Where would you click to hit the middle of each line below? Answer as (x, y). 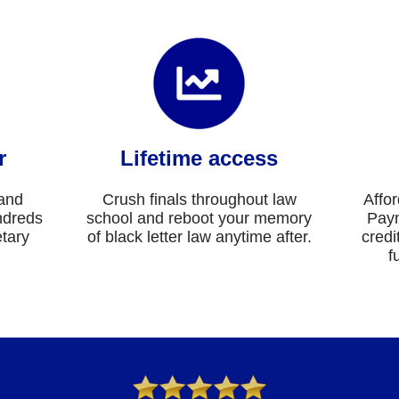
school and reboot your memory (199, 218)
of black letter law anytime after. (199, 236)
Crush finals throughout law (199, 199)
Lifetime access (199, 158)
